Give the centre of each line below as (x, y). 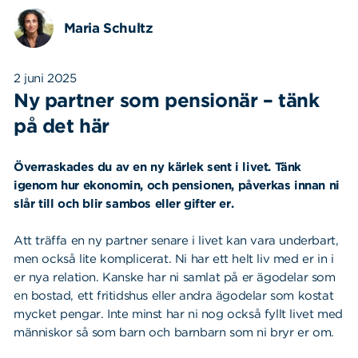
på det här (62, 125)
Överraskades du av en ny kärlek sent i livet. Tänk (157, 167)
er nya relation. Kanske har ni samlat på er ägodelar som (175, 277)
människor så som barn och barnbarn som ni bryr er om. (174, 332)
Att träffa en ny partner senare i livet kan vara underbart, (176, 240)
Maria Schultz (108, 28)
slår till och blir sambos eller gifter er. (124, 203)
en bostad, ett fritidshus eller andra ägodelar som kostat (174, 295)
